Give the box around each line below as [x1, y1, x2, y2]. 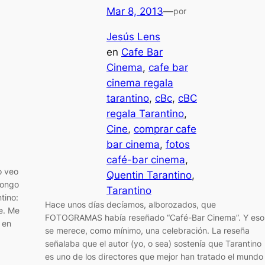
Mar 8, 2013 [106, 5, 163, 17]
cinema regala [106, 76, 173, 89]
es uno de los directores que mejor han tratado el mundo [45, 251, 263, 261]
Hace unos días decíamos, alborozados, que [45, 199, 216, 209]
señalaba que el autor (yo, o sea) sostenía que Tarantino [45, 238, 261, 248]
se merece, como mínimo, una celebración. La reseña [45, 225, 250, 235]
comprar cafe [134, 122, 196, 135]
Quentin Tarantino [106, 169, 192, 181]
